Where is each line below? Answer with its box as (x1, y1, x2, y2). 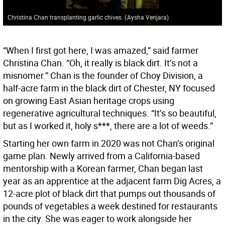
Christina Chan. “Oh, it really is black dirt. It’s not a (3, 57, 198, 69)
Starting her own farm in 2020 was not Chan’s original (3, 137, 214, 150)
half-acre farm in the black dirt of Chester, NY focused (3, 82, 215, 94)
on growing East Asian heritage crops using (3, 94, 174, 107)
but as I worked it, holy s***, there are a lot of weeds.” (3, 120, 213, 132)
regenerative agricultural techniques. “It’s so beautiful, (3, 107, 216, 120)
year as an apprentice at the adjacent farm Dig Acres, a (3, 175, 221, 187)
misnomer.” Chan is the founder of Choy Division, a (3, 69, 203, 82)
